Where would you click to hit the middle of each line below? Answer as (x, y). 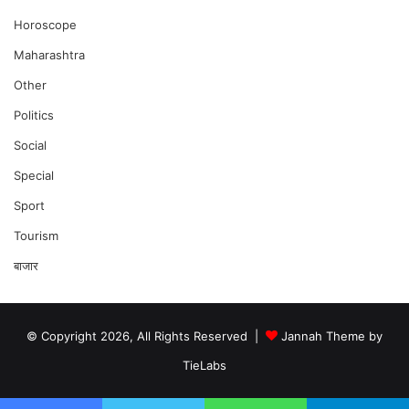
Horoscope (45, 25)
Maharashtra (49, 55)
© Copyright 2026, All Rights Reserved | (146, 336)
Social (30, 146)
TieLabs (204, 366)
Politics (34, 115)
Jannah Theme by (332, 336)
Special (34, 176)
